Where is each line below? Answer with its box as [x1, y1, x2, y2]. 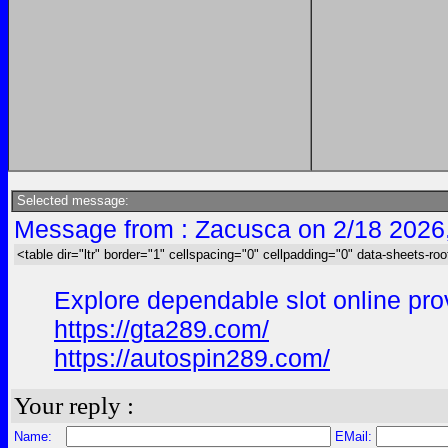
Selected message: [13, 193, 129, 208]
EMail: [331, 429, 376, 444]
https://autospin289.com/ [54, 344, 330, 372]
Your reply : [14, 392, 134, 419]
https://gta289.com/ [54, 315, 269, 343]
